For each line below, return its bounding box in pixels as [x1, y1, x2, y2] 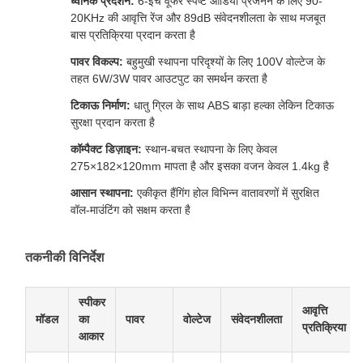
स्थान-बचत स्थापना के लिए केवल [142, 143, 277, 156]
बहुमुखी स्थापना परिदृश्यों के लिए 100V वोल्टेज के [123, 55, 325, 68]
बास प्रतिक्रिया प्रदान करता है [70, 28, 195, 41]
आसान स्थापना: [70, 186, 134, 199]
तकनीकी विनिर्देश [25, 250, 104, 264]
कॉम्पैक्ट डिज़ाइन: [70, 143, 142, 156]
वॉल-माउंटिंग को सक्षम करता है [70, 203, 190, 216]
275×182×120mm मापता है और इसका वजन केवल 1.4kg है [70, 160, 329, 173]
